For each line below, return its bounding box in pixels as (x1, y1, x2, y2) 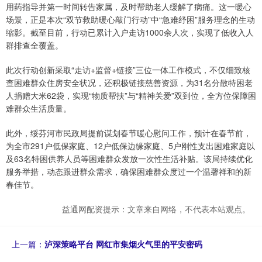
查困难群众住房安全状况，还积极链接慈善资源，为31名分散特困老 (6, 77, 253, 89)
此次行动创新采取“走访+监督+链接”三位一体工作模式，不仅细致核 (6, 64, 250, 76)
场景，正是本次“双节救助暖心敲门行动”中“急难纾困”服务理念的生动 (6, 13, 255, 26)
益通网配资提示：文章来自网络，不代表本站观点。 (62, 203, 250, 215)
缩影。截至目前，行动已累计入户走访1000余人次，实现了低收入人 (6, 26, 254, 39)
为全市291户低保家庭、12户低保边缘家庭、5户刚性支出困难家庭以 (6, 140, 255, 152)
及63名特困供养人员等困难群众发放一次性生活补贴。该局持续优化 (6, 153, 253, 165)
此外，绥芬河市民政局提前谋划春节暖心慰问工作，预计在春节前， (6, 127, 251, 139)
